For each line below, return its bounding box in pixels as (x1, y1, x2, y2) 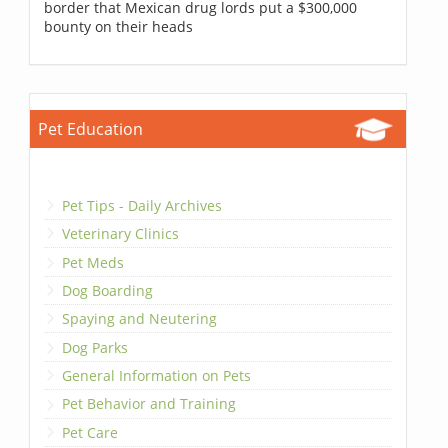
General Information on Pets (62, 366, 252, 386)
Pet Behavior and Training (62, 394, 237, 414)
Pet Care (62, 422, 119, 442)
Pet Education (38, 117, 144, 140)
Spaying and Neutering (62, 309, 218, 329)
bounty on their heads (44, 16, 194, 36)
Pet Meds (62, 252, 125, 272)
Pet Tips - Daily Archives (62, 195, 223, 215)
